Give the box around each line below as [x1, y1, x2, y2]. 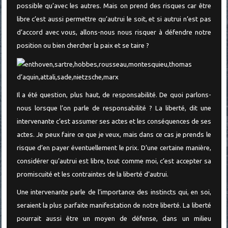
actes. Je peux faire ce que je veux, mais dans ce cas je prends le [16, 131, 211, 138]
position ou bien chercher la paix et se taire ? [16, 42, 149, 50]
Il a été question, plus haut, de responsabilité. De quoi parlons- [16, 91, 211, 99]
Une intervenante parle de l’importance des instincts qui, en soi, [16, 188, 211, 196]
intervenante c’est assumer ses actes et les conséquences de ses [16, 118, 211, 125]
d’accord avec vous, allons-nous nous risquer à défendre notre [16, 28, 211, 37]
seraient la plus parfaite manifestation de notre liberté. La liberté [16, 201, 211, 209]
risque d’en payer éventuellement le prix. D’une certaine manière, [16, 144, 211, 152]
